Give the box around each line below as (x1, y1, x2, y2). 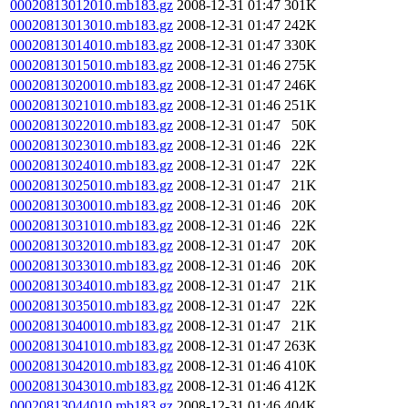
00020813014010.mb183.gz (10, 37, 173, 53)
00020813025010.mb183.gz (10, 178, 173, 193)
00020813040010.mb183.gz (10, 318, 173, 333)
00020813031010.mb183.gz (10, 218, 173, 233)
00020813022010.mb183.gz (10, 117, 173, 133)
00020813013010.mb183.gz (10, 17, 173, 33)
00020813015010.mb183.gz (10, 57, 173, 73)
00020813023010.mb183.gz (10, 138, 173, 153)
